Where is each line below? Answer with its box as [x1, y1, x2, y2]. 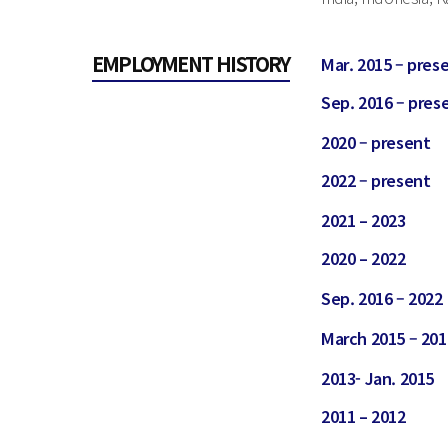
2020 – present [321, 130, 431, 155]
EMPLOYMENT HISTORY [92, 49, 290, 79]
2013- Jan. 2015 [321, 366, 434, 391]
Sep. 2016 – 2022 [321, 286, 443, 311]
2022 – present [321, 168, 431, 193]
